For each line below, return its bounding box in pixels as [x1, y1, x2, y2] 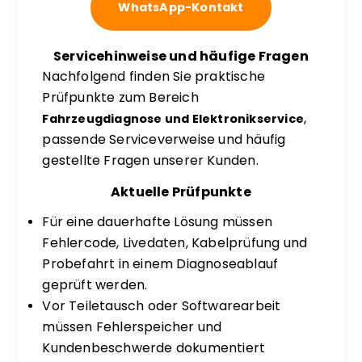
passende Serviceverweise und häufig [42, 130, 286, 149]
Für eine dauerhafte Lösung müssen [42, 213, 273, 231]
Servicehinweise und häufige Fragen [53, 47, 309, 65]
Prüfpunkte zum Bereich [42, 88, 199, 107]
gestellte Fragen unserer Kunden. [42, 151, 259, 170]
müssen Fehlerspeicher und [42, 318, 222, 336]
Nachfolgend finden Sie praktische [42, 67, 266, 86]
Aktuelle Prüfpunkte [111, 183, 251, 201]
